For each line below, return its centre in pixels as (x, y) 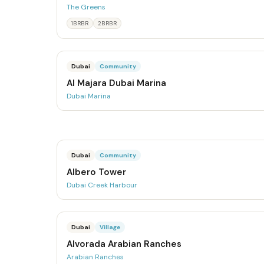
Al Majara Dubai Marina (116, 83)
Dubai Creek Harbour (102, 185)
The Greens (86, 7)
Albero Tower (96, 172)
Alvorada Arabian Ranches (124, 244)
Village (110, 227)
